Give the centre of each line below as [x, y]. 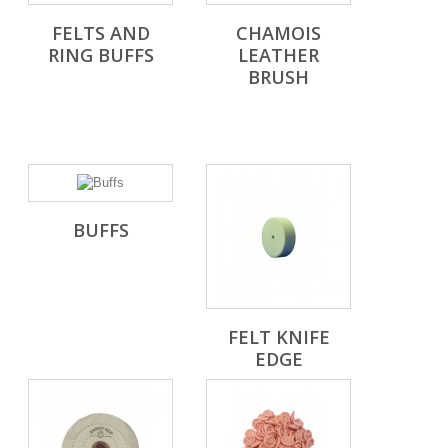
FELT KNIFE [278, 337]
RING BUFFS [100, 55]
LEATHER [278, 55]
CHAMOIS [278, 33]
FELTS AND [100, 33]
